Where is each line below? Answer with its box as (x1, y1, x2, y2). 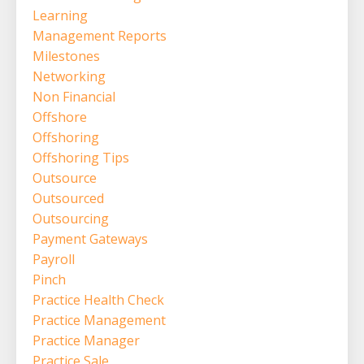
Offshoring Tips (32, 148, 129, 167)
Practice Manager (32, 331, 140, 349)
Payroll (32, 249, 75, 268)
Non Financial (32, 87, 115, 106)
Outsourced (32, 188, 104, 207)
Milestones (32, 46, 100, 65)
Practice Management (32, 310, 166, 329)
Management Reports (32, 26, 167, 45)
